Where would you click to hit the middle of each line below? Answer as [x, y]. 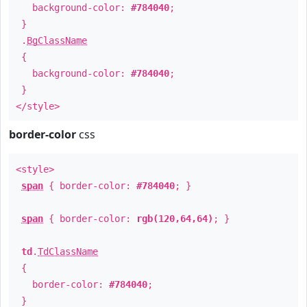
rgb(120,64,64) [175, 219]
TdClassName [68, 251]
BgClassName [57, 40]
